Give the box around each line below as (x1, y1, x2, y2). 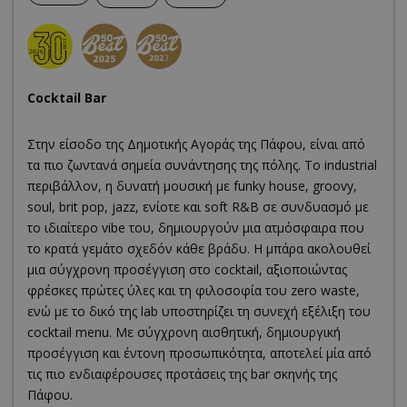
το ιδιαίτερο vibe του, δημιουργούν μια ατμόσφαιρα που (27, 219, 364, 237)
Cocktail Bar (27, 89, 106, 107)
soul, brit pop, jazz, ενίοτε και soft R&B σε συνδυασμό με (27, 198, 369, 216)
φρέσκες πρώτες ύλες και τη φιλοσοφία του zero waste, (27, 282, 360, 300)
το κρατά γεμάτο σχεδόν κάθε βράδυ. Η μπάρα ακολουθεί (27, 240, 371, 258)
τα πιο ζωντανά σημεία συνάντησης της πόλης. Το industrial (27, 156, 377, 174)
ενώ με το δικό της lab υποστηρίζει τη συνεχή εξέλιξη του (27, 303, 371, 321)
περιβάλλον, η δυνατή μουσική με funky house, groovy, (27, 177, 357, 195)
